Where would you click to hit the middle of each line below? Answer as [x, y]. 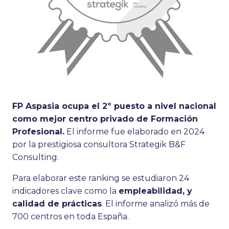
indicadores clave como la [65, 191]
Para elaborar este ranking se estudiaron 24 [101, 178]
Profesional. [38, 131]
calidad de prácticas [57, 203]
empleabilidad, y [155, 191]
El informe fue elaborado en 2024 [134, 131]
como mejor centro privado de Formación [105, 119]
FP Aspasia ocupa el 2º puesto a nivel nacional [114, 106]
